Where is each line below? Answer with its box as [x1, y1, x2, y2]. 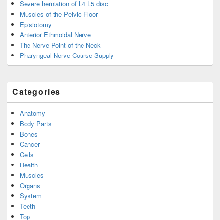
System [20, 191, 42, 201]
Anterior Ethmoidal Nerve [20, 30, 91, 40]
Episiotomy [20, 20, 52, 29]
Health [20, 160, 38, 170]
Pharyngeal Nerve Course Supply [20, 51, 114, 60]
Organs [20, 181, 40, 191]
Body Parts [20, 119, 52, 129]
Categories [12, 86, 61, 98]
